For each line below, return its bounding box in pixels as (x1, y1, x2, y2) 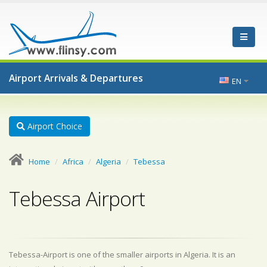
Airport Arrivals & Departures (9, 72, 143, 85)
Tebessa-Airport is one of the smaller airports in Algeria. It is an (9, 249, 235, 260)
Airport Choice (25, 120, 82, 132)
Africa (63, 156, 83, 167)
